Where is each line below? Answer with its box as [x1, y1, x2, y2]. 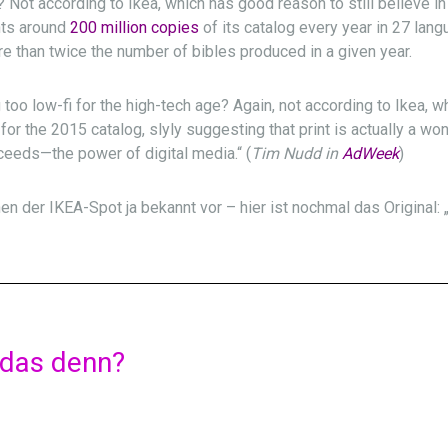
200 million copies [70, 18, 199, 38]
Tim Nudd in [251, 144, 342, 164]
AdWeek [342, 144, 399, 164]
